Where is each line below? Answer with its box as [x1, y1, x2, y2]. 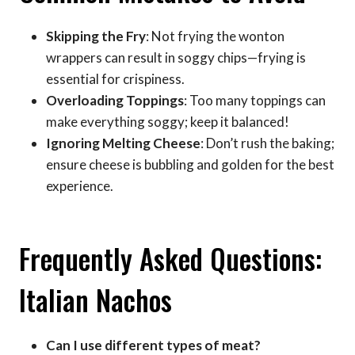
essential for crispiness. [46, 70, 185, 87]
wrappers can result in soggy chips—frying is [46, 48, 306, 66]
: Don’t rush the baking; [200, 134, 334, 151]
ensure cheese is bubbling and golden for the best [46, 155, 334, 173]
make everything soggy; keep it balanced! [46, 113, 289, 130]
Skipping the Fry [46, 27, 146, 44]
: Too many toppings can [184, 91, 326, 109]
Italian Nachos [19, 279, 172, 321]
